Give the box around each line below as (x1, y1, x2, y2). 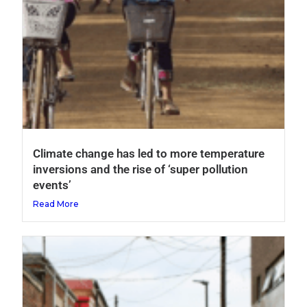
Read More (33, 198, 79, 209)
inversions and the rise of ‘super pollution (33, 162, 249, 176)
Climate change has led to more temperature (33, 146, 265, 160)
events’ (33, 177, 72, 192)
